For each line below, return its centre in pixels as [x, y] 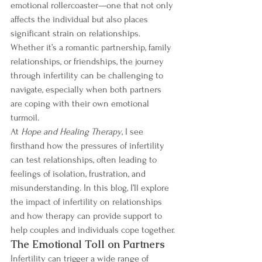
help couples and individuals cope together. [93, 230]
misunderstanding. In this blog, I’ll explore [91, 187]
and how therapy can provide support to [87, 216]
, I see [134, 131]
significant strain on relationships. [77, 33]
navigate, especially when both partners [87, 89]
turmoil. [25, 117]
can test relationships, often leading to [85, 159]
